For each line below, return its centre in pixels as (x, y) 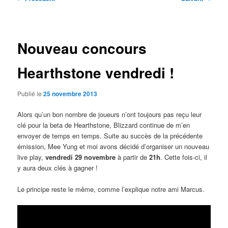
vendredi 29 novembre (81, 157)
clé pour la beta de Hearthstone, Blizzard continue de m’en (104, 125)
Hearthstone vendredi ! (96, 72)
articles (28, 19)
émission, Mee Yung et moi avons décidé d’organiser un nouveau (113, 147)
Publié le (31, 93)
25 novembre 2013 (70, 94)
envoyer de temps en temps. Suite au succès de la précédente (110, 136)
